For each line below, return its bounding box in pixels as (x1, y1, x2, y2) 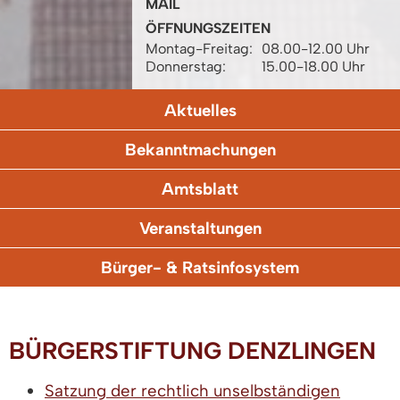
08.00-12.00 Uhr (262, 39, 370, 57)
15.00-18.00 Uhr (262, 57, 365, 75)
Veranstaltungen (138, 217, 262, 238)
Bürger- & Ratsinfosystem (101, 256, 299, 278)
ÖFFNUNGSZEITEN (146, 19, 271, 37)
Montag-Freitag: (146, 39, 253, 57)
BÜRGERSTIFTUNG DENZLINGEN (9, 336, 376, 365)
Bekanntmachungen (124, 138, 276, 160)
